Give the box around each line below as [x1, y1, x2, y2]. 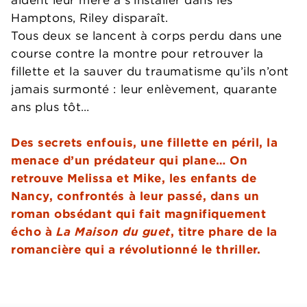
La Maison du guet [56, 223, 171, 239]
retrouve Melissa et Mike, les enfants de [11, 170, 257, 186]
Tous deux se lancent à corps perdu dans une [11, 27, 282, 43]
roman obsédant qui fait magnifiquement [11, 206, 267, 221]
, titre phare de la [170, 223, 278, 239]
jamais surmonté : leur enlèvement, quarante [11, 81, 278, 97]
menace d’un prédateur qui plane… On [11, 152, 248, 168]
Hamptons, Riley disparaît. [11, 10, 169, 25]
